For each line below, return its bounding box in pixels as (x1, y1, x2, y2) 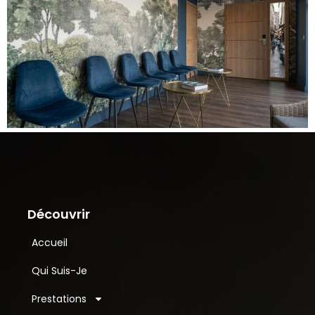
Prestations (32, 292, 87, 307)
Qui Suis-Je (32, 264, 88, 278)
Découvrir (27, 205, 91, 224)
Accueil (32, 236, 68, 250)
